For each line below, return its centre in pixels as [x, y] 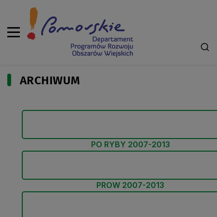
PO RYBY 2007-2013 [130, 144]
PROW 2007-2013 [130, 185]
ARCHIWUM [50, 80]
